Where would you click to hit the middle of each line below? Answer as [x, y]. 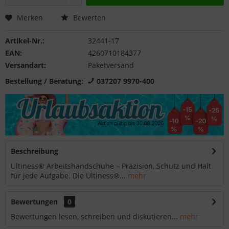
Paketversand [111, 65]
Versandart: [26, 65]
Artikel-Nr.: [25, 41]
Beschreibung [35, 151]
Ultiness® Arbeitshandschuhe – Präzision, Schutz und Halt [111, 166]
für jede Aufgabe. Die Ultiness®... [68, 176]
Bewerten [88, 18]
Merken [30, 18]
